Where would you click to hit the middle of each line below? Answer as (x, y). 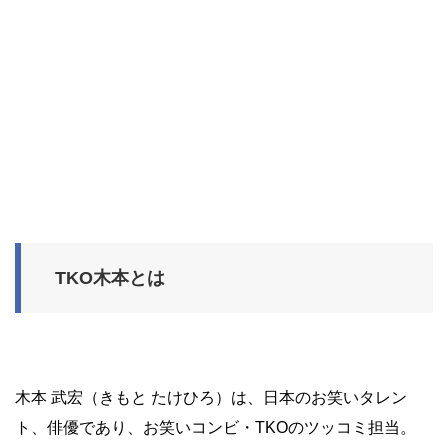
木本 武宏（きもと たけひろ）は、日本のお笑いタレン (211, 397)
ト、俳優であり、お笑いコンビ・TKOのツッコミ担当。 (215, 427)
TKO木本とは (110, 277)
